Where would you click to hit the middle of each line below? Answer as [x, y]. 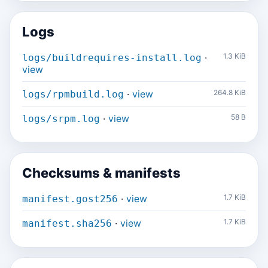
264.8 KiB [230, 92]
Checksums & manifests [101, 173]
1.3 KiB [234, 56]
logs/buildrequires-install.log [112, 58]
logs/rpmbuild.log [73, 94]
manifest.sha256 [67, 223]
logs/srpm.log [61, 119]
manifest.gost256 [70, 199]
